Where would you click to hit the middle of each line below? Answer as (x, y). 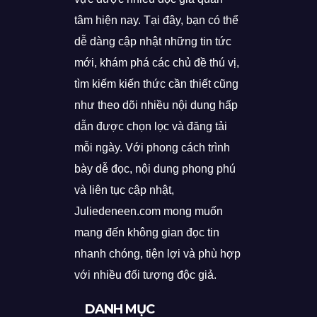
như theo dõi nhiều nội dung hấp (156, 105)
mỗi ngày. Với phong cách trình (152, 148)
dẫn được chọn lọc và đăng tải (150, 127)
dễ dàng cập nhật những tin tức (152, 42)
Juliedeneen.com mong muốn (148, 212)
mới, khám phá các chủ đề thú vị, (156, 63)
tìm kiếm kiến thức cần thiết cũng (156, 84)
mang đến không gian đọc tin (146, 233)
